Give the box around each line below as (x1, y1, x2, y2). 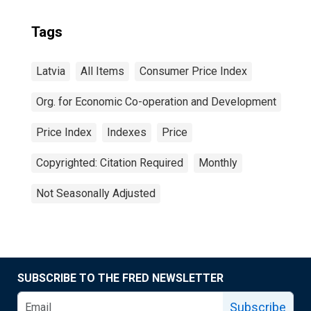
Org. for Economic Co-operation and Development (36, 95, 276, 108)
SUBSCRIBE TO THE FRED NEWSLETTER (17, 271, 224, 285)
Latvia (36, 65, 65, 78)
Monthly (199, 156, 237, 169)
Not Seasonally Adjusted (36, 187, 155, 200)
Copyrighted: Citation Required (36, 156, 183, 169)
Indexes (107, 126, 146, 139)
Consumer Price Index (140, 65, 247, 78)
